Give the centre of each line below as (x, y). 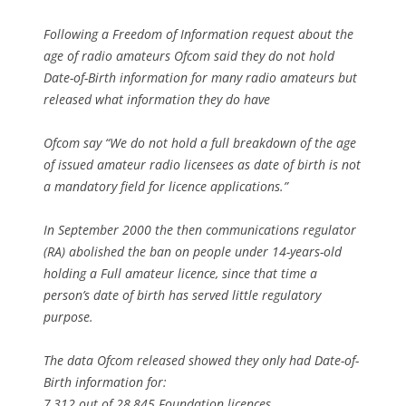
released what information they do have (157, 99)
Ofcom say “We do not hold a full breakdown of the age (200, 142)
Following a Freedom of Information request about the (198, 34)
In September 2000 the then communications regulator (200, 229)
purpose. (68, 316)
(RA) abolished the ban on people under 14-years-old (193, 251)
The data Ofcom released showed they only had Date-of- (201, 360)
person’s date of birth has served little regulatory (182, 295)
